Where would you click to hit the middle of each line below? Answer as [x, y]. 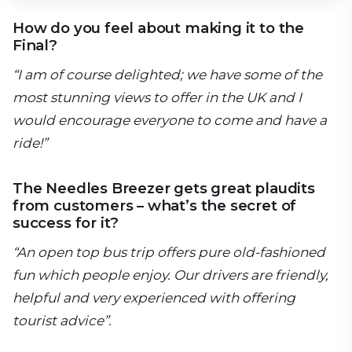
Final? [35, 46]
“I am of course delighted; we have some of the [167, 75]
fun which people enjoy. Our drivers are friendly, [170, 275]
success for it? [66, 223]
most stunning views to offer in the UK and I [157, 98]
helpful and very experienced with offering [154, 298]
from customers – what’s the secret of [155, 206]
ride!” [30, 143]
